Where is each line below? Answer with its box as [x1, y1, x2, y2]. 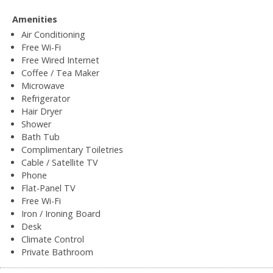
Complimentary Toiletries [21, 143, 123, 155]
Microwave [21, 79, 65, 91]
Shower [21, 118, 51, 130]
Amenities [12, 13, 57, 25]
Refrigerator [21, 92, 70, 104]
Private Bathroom [21, 246, 93, 258]
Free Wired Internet [21, 54, 99, 66]
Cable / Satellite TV [21, 156, 98, 168]
